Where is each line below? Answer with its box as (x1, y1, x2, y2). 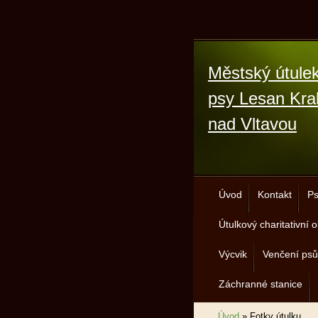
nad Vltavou (208, 114, 297, 133)
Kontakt (258, 189, 292, 200)
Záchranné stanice (219, 278, 302, 290)
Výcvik (219, 248, 247, 260)
